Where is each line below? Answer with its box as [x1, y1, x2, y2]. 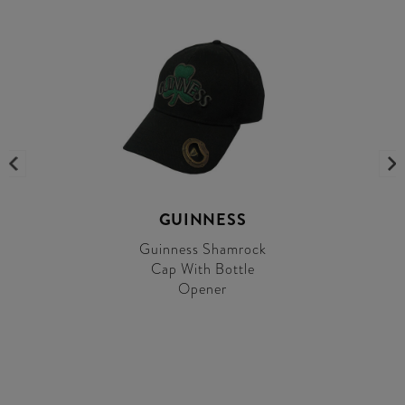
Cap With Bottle [150, 259, 255, 279]
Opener [178, 278, 227, 299]
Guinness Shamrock [138, 239, 267, 259]
